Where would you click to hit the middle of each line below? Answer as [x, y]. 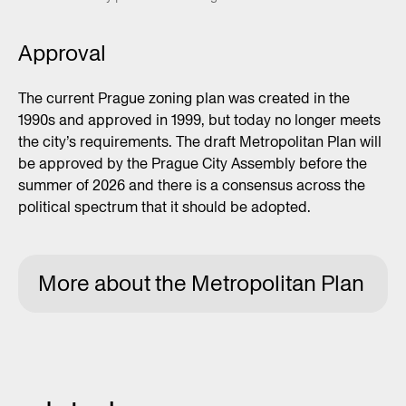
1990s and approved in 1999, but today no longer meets [199, 120]
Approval [62, 53]
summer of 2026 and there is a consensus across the [192, 185]
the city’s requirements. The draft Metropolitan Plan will [200, 142]
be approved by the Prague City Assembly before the [193, 164]
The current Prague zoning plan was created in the [184, 98]
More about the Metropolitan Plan [201, 283]
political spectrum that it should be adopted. [164, 207]
